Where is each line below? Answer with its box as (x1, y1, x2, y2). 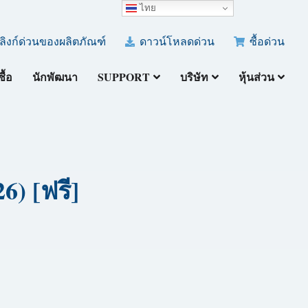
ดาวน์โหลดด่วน (137, 33, 215, 48)
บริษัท (180, 68, 209, 85)
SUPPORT (98, 68, 151, 85)
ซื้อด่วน (247, 33, 285, 48)
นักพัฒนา (32, 68, 78, 85)
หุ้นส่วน (239, 68, 275, 85)
